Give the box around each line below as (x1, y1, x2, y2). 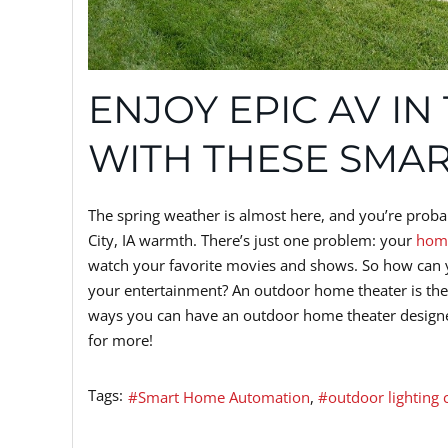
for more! (88, 330, 157, 351)
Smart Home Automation (138, 386, 310, 407)
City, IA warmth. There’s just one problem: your (88, 230, 416, 251)
